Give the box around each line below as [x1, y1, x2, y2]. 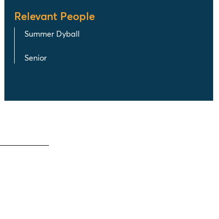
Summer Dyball [24, 28, 80, 39]
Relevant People [14, 9, 95, 23]
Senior [24, 52, 47, 63]
